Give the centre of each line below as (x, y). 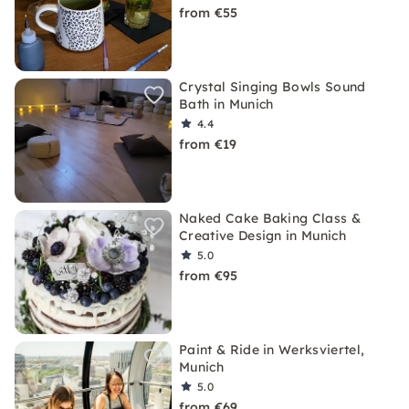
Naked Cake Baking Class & (270, 218)
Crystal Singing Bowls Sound (273, 87)
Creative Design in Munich (263, 236)
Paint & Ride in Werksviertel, (272, 350)
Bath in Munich (226, 104)
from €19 (208, 144)
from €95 (209, 276)
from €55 (209, 13)
